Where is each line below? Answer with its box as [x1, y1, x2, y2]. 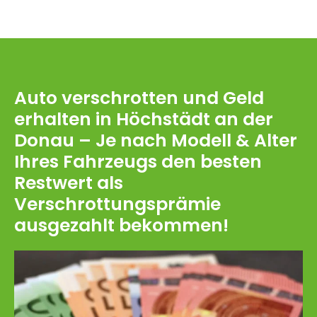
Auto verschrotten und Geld [14, 85, 264, 110]
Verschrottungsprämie [14, 191, 221, 217]
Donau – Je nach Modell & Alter [14, 127, 297, 153]
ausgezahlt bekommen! [14, 212, 229, 238]
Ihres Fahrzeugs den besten [14, 149, 262, 174]
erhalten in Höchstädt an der [14, 106, 273, 132]
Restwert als [14, 170, 123, 195]
